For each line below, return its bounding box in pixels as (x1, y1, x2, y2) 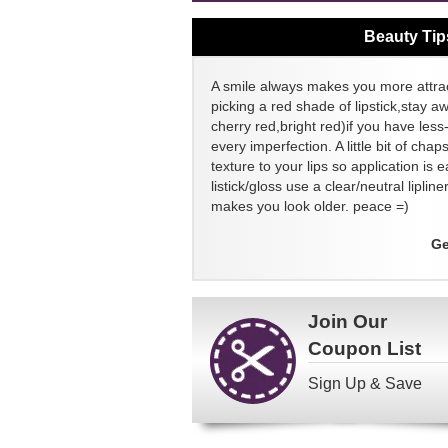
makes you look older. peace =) (211, 197, 410, 214)
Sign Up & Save (308, 374, 423, 392)
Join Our (308, 310, 388, 332)
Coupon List (308, 337, 422, 359)
